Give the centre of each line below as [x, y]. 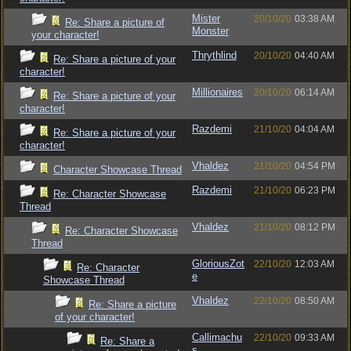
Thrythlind [214, 55]
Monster [210, 31]
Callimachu [217, 337]
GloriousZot [218, 264]
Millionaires [217, 92]
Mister [206, 18]
